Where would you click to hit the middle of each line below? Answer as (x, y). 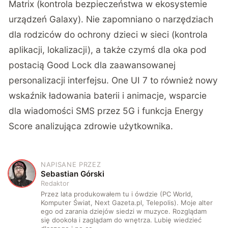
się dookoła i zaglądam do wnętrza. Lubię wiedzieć (121, 220)
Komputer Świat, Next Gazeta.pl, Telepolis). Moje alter (127, 203)
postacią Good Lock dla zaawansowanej (92, 65)
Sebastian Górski (73, 174)
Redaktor (55, 183)
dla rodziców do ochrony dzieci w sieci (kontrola (108, 35)
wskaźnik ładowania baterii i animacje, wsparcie (108, 96)
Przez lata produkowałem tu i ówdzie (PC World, (117, 194)
